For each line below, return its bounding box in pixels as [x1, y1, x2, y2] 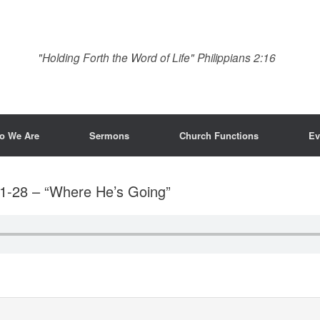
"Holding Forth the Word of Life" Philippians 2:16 [38, 49, 276, 65]
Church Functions [179, 129, 259, 142]
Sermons [89, 129, 129, 142]
